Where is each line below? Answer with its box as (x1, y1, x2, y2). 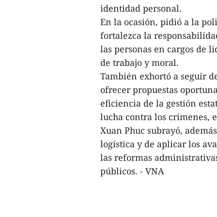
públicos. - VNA (100, 165, 164, 177)
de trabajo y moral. (100, 57, 184, 69)
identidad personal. (100, 2, 186, 15)
